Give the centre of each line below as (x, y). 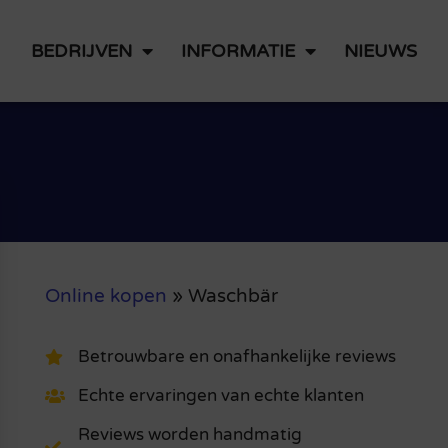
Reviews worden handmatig (189, 435)
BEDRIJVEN (81, 50)
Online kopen (105, 295)
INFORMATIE (237, 50)
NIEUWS (380, 50)
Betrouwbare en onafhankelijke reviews (236, 357)
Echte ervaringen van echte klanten (220, 396)
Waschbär (232, 295)
